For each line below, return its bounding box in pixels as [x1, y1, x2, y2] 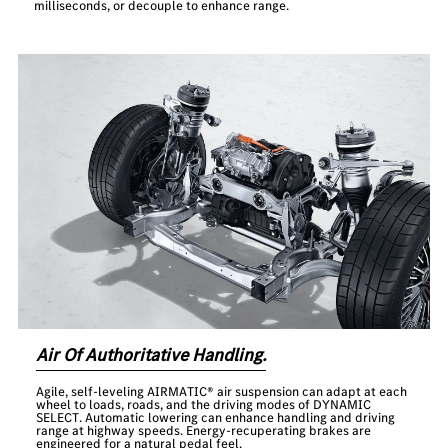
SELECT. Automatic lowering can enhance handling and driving [36, 408, 396, 426]
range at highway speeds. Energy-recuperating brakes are [36, 421, 372, 439]
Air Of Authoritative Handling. [36, 343, 267, 368]
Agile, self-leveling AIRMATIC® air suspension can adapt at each [36, 382, 408, 400]
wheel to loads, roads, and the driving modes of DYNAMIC [36, 395, 372, 413]
